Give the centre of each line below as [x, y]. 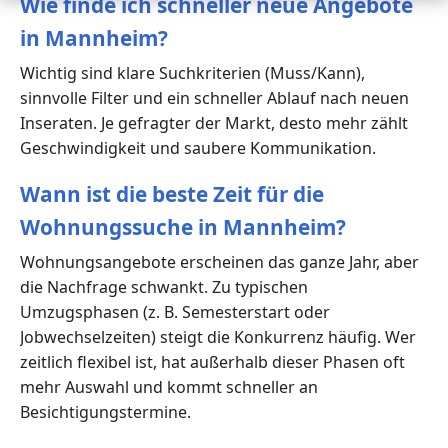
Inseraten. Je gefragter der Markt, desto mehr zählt [214, 122]
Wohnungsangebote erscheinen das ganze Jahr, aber [219, 261]
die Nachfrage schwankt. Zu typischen [164, 286]
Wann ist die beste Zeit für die [172, 193]
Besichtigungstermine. [105, 411]
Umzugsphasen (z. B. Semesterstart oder [175, 311]
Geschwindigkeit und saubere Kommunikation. [198, 147]
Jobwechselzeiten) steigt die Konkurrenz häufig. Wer [218, 336]
